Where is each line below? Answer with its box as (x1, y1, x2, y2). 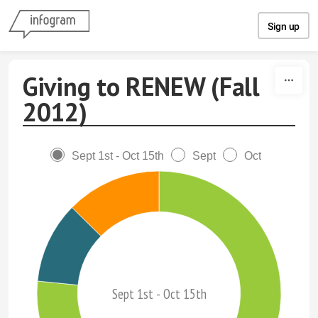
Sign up (268, 21, 300, 32)
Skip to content (122, 6, 196, 20)
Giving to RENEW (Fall (23, 70, 260, 103)
